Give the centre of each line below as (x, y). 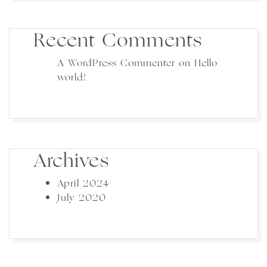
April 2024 (83, 184)
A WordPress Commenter (116, 63)
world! (72, 77)
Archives (71, 160)
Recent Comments (118, 40)
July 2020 (82, 198)
